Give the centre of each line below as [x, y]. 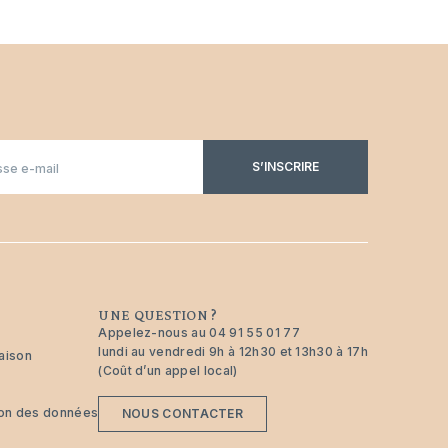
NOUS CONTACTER [182, 414]
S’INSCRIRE [285, 166]
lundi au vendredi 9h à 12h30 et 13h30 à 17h [233, 351]
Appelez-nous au [154, 332]
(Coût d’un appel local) [168, 370]
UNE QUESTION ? [158, 315]
